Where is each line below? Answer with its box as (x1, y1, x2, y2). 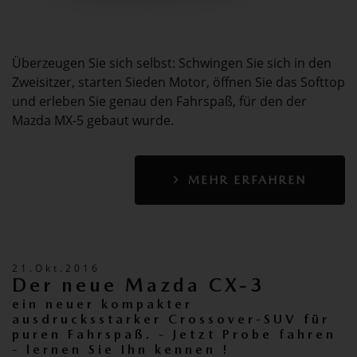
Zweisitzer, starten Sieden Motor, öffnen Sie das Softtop (12, 73, 345, 91)
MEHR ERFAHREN (183, 173, 306, 187)
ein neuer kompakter (12, 296, 193, 312)
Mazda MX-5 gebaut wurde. (12, 112, 174, 129)
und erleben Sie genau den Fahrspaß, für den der (12, 92, 307, 110)
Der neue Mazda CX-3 (12, 273, 265, 296)
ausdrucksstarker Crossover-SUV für (12, 312, 330, 327)
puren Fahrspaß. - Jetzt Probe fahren (12, 327, 336, 342)
